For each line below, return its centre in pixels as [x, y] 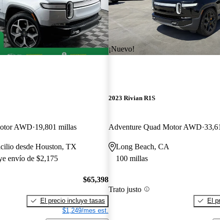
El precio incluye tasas [72, 200]
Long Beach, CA [142, 147]
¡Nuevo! [121, 49]
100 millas [132, 159]
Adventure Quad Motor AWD [155, 127]
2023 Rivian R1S [132, 98]
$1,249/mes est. [85, 210]
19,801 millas [56, 127]
